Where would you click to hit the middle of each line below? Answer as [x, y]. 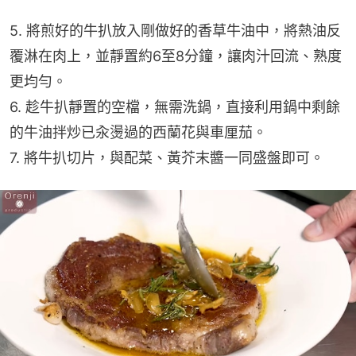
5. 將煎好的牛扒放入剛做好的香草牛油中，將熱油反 [175, 31]
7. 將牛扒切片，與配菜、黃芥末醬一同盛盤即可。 [167, 158]
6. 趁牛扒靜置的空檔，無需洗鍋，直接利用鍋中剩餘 [175, 107]
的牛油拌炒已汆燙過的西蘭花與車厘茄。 [138, 133]
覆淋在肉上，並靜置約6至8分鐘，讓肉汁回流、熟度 [176, 56]
